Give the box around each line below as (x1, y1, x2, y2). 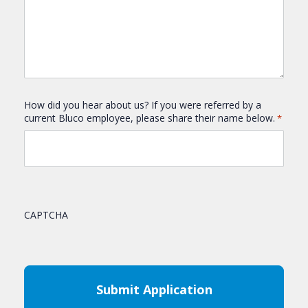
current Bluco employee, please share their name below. (24, 111, 275, 125)
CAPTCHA (24, 208, 68, 222)
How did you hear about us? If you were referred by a (24, 98, 261, 112)
